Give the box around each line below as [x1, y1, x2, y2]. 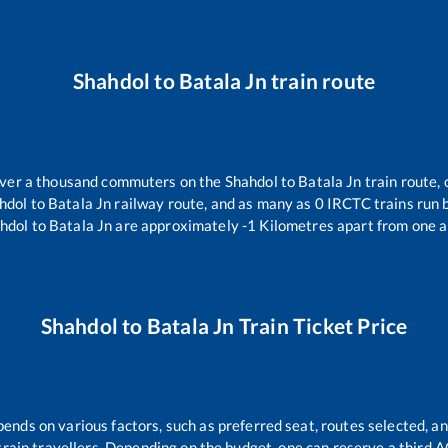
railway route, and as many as [111, 193, 315, 212]
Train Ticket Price [234, 312, 408, 338]
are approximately [112, 215, 239, 234]
